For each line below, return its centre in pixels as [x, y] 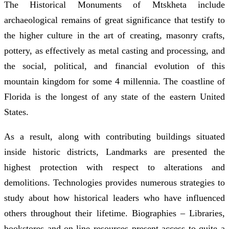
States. [16, 112]
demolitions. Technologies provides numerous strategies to [114, 182]
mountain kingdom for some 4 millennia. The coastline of [114, 81]
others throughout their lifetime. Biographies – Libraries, [114, 213]
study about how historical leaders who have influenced [114, 198]
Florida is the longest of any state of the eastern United [114, 96]
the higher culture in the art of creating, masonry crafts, [114, 35]
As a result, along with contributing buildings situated [114, 136]
